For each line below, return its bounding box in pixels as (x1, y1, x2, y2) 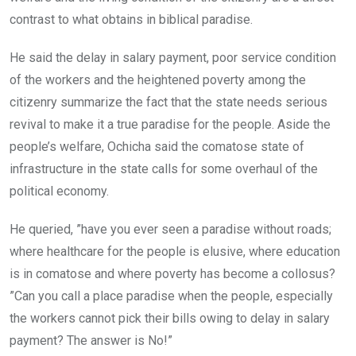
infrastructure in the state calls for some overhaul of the (10, 161, 318, 177)
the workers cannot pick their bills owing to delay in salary (10, 311, 330, 327)
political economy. (10, 184, 109, 199)
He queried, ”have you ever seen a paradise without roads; (10, 222, 331, 238)
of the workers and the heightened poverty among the (10, 72, 306, 88)
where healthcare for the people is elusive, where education (10, 244, 340, 260)
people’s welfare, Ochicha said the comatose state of (10, 139, 304, 155)
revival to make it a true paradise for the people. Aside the (10, 117, 331, 133)
